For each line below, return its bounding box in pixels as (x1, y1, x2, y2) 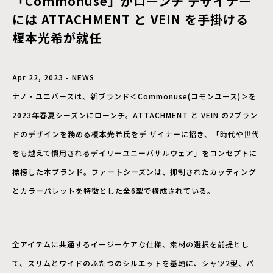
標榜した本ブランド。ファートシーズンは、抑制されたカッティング (12, 166, 257, 177)
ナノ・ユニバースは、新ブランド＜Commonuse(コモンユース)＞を (12, 90, 257, 101)
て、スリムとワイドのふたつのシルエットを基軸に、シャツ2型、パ (12, 257, 254, 268)
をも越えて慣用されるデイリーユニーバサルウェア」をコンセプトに (12, 147, 257, 158)
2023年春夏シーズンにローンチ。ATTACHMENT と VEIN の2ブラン (12, 109, 258, 120)
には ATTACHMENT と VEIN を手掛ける (12, 10, 249, 28)
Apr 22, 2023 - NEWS (12, 71, 94, 82)
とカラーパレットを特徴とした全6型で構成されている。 (12, 185, 215, 196)
